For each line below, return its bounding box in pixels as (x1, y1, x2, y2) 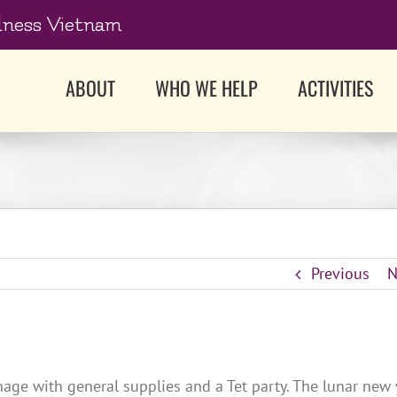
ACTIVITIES (298, 74, 373, 102)
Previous (310, 263, 370, 284)
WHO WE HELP (155, 74, 258, 102)
